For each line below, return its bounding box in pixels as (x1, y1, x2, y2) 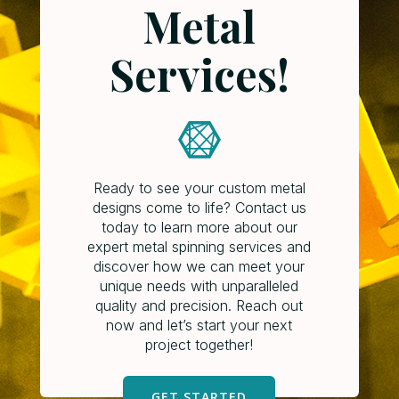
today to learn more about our (101, 218, 297, 237)
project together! (145, 336, 254, 354)
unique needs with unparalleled (100, 277, 299, 296)
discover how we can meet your (94, 257, 305, 276)
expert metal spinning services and (87, 238, 312, 256)
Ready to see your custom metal (93, 179, 305, 198)
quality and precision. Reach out (95, 297, 304, 315)
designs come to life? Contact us (92, 199, 306, 217)
